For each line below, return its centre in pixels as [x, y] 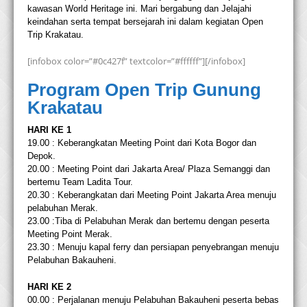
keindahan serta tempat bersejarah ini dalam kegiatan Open [145, 22]
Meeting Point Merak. [70, 234]
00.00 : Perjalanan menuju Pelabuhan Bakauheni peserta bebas [153, 300]
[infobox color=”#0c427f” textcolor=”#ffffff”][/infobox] [136, 61]
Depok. [41, 156]
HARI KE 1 [49, 130]
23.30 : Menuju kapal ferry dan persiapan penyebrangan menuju [153, 247]
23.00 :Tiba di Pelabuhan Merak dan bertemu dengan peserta [148, 221]
